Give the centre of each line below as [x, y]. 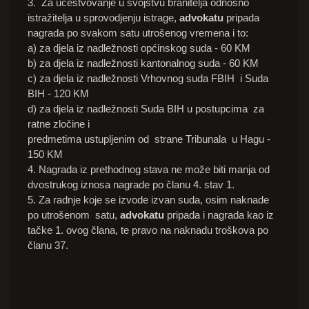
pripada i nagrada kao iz [219, 215]
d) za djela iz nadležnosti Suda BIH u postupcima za [146, 109]
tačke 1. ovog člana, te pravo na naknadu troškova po [148, 230]
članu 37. [48, 246]
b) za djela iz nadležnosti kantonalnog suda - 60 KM [143, 63]
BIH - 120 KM [58, 94]
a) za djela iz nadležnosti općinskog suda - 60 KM [139, 48]
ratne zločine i [59, 124]
